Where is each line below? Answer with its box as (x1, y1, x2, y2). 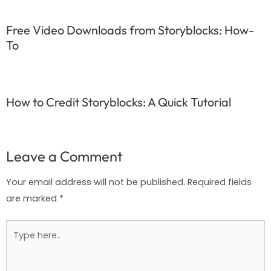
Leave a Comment (6, 147, 123, 166)
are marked (6, 192, 59, 205)
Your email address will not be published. (6, 176, 185, 189)
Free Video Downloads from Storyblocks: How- (6, 22, 254, 38)
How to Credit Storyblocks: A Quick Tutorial (6, 94, 231, 109)
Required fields (188, 176, 252, 189)
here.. (5, 238, 28, 250)
